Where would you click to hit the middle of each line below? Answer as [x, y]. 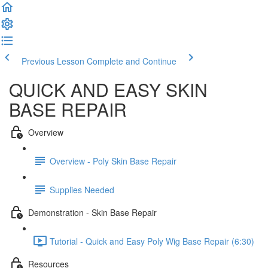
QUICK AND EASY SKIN [108, 89]
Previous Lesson [53, 61]
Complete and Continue [132, 61]
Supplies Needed [82, 189]
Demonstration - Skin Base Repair [92, 212]
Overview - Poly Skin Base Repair [113, 161]
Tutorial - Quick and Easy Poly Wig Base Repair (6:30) [152, 241]
